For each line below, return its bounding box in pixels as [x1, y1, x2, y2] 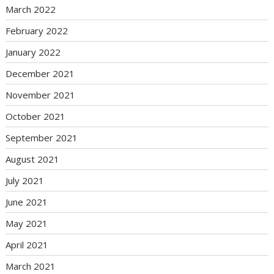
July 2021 [6, 174, 45, 187]
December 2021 [6, 67, 75, 80]
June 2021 [6, 195, 48, 208]
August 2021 [6, 152, 60, 165]
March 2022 [6, 2, 56, 15]
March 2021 [6, 259, 56, 272]
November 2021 [6, 88, 76, 101]
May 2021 [6, 217, 48, 229]
